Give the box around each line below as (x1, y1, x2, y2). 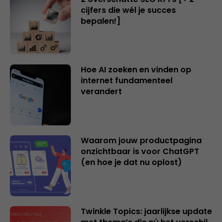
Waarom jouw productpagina (80, 134, 202, 146)
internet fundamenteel (80, 75, 172, 87)
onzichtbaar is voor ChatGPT (80, 145, 199, 157)
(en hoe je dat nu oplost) (80, 156, 182, 168)
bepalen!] (80, 15, 120, 27)
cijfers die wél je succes (80, 4, 176, 16)
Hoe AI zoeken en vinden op (80, 64, 191, 76)
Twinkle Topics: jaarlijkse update (80, 205, 212, 217)
